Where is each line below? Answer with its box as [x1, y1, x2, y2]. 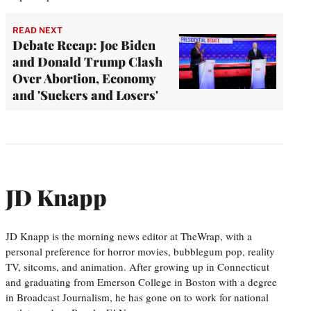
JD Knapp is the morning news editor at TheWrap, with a [6, 228, 252, 243]
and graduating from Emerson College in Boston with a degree [6, 274, 277, 289]
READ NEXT [12, 24, 62, 35]
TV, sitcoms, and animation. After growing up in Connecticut [6, 259, 269, 274]
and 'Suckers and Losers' [12, 86, 158, 103]
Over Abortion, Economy [12, 69, 155, 87]
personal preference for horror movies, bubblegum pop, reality [6, 244, 275, 258]
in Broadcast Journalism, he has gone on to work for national [6, 289, 269, 304]
